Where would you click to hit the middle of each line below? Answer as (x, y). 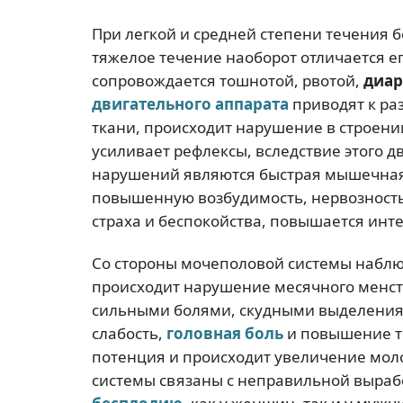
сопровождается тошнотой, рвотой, (228, 80)
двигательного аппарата (190, 103)
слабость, (129, 333)
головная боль (225, 333)
